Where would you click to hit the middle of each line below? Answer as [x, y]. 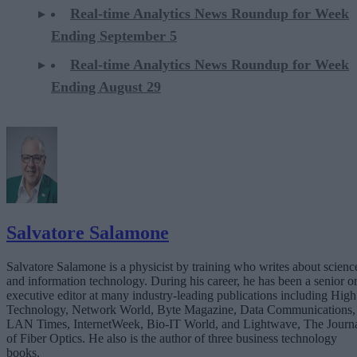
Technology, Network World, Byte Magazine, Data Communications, [181, 309]
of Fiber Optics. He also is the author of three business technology [172, 338]
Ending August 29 [106, 86]
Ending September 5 [114, 35]
